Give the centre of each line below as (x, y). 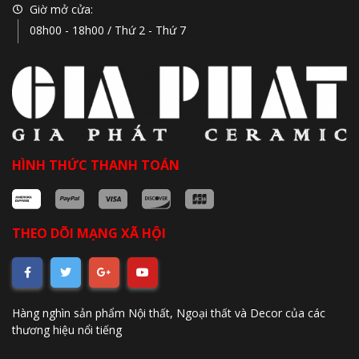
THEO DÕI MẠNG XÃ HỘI (89, 234)
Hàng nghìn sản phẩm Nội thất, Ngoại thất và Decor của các (169, 313)
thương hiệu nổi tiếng (67, 330)
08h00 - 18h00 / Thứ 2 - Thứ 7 (108, 30)
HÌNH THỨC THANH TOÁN (96, 165)
